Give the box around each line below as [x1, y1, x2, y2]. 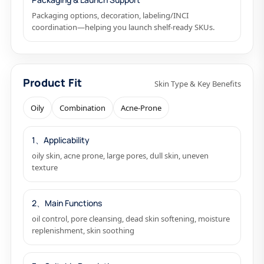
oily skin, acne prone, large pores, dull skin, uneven [32, 150, 209, 161]
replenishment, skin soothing [32, 225, 134, 236]
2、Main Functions [32, 197, 102, 209]
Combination [60, 103, 105, 113]
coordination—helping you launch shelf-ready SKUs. [32, 22, 214, 32]
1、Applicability [32, 134, 90, 146]
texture [32, 162, 58, 173]
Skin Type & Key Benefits [154, 78, 241, 89]
